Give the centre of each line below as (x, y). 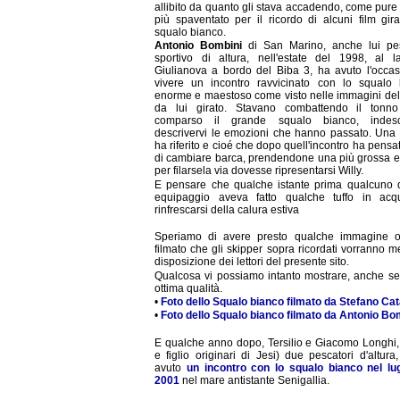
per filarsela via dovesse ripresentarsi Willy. (259, 171)
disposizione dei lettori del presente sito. (252, 262)
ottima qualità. (188, 288)
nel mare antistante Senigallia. (254, 380)
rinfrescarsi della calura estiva (227, 209)
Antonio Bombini (198, 46)
